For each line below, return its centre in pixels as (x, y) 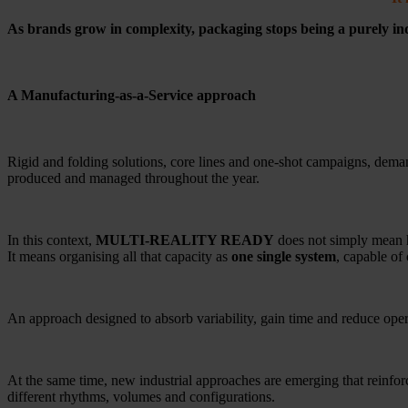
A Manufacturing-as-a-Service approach (132, 95)
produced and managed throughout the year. (133, 178)
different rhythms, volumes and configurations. (141, 397)
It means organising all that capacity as (119, 257)
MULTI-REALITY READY (185, 240)
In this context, (51, 240)
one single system (284, 257)
